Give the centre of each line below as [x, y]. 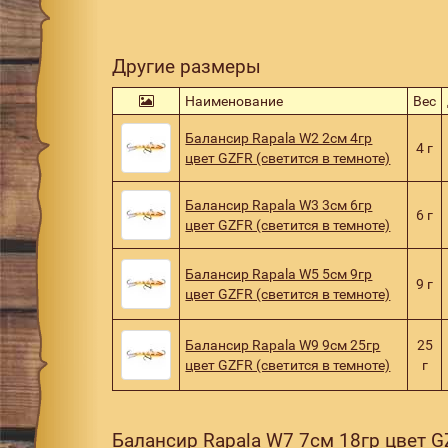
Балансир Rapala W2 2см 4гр [279, 137]
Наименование [234, 100]
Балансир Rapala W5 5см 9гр [279, 273]
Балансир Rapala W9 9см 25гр [283, 344]
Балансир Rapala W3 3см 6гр [279, 204]
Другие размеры [187, 66]
